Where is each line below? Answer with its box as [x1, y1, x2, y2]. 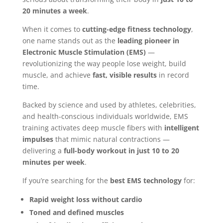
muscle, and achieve [22, 70, 93, 80]
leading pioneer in [117, 36, 179, 46]
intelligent [164, 123, 199, 133]
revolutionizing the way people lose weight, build [22, 59, 186, 69]
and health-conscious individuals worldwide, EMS [22, 111, 188, 121]
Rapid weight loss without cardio [29, 195, 142, 205]
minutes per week [22, 157, 85, 167]
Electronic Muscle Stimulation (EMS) [22, 47, 146, 57]
